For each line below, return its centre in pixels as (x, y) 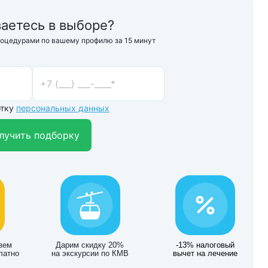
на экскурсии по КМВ (90, 254)
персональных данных (63, 108)
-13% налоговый (205, 245)
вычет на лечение (205, 254)
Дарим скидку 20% (90, 245)
